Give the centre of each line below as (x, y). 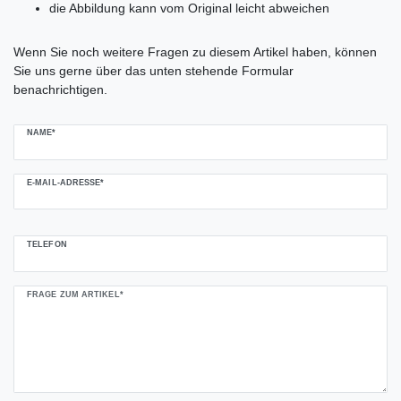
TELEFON (47, 245)
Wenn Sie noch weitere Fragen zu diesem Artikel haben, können (195, 51)
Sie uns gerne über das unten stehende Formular (154, 70)
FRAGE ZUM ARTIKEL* (75, 294)
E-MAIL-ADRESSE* (66, 182)
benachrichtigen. (60, 89)
